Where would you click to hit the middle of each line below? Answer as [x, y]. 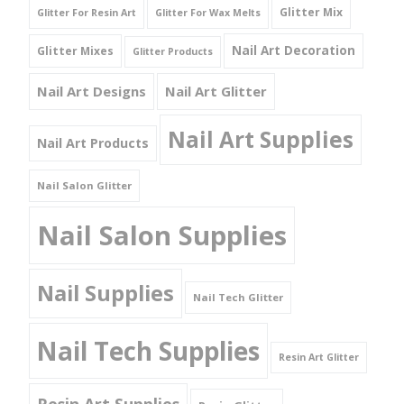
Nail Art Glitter [216, 91]
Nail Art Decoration [294, 50]
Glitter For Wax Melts [208, 12]
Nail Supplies [106, 293]
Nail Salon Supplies [162, 235]
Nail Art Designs [92, 91]
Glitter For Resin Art [87, 12]
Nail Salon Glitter [84, 185]
